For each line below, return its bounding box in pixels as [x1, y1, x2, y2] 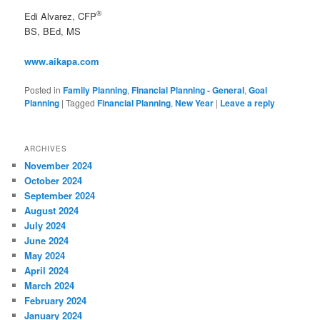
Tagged [66, 96, 96, 109]
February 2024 [24, 294, 87, 308]
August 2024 [24, 204, 79, 218]
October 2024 [24, 174, 83, 188]
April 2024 [24, 264, 69, 278]
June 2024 [24, 234, 69, 248]
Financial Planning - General [131, 83, 245, 96]
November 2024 [24, 159, 93, 173]
